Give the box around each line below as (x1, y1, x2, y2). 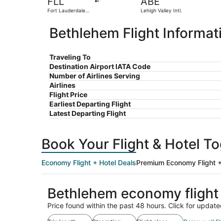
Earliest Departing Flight (49, 99, 131, 108)
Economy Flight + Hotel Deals (41, 158, 136, 167)
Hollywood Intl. (47, 13, 82, 19)
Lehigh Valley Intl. (140, 7, 182, 13)
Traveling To (49, 52, 91, 61)
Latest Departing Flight (49, 109, 126, 117)
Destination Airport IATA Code (49, 62, 150, 71)
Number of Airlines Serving (49, 71, 140, 80)
